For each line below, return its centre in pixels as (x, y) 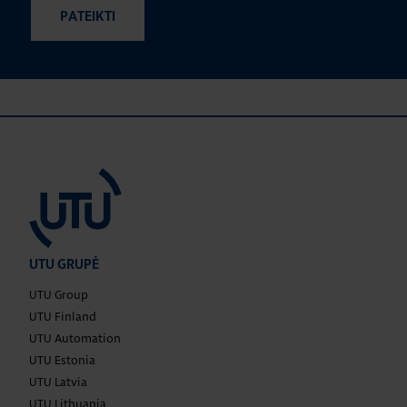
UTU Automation (75, 338)
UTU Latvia (58, 382)
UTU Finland (63, 316)
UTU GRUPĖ (64, 265)
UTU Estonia (62, 360)
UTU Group (59, 294)
